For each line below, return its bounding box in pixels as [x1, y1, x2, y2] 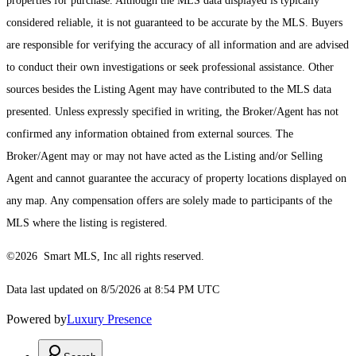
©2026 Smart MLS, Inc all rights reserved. [6, 250, 204, 263]
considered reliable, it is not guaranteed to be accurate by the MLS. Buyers [6, 17, 342, 29]
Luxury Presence [67, 312, 152, 327]
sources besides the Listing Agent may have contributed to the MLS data [6, 83, 331, 96]
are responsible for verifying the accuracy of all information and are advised [6, 39, 349, 52]
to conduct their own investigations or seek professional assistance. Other [6, 61, 334, 74]
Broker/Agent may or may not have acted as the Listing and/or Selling [6, 150, 323, 163]
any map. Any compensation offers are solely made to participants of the [6, 195, 332, 207]
